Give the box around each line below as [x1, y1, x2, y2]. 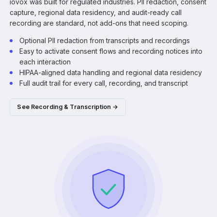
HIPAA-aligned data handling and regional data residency [19, 68, 202, 77]
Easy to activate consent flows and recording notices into [19, 46, 202, 55]
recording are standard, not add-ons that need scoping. [10, 18, 188, 27]
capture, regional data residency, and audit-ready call [10, 8, 182, 16]
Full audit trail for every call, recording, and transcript [19, 78, 188, 87]
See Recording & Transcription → [17, 103, 119, 111]
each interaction [19, 57, 71, 66]
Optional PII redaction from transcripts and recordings [19, 36, 190, 45]
